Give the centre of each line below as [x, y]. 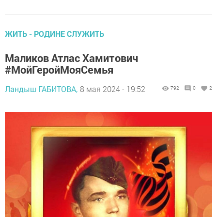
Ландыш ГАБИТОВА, [41, 89]
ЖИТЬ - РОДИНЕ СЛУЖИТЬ [54, 34]
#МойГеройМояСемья [59, 70]
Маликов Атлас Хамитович [71, 58]
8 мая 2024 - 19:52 [113, 89]
